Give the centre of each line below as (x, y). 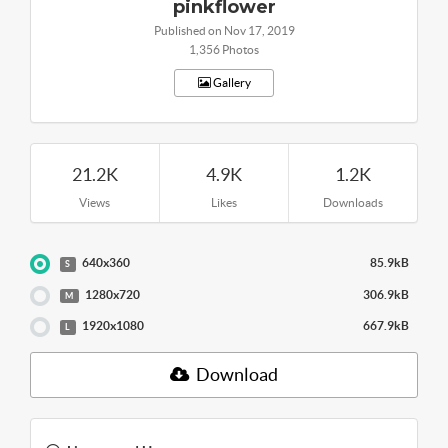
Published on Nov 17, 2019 (224, 30)
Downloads (353, 202)
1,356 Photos (224, 49)
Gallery (230, 82)
